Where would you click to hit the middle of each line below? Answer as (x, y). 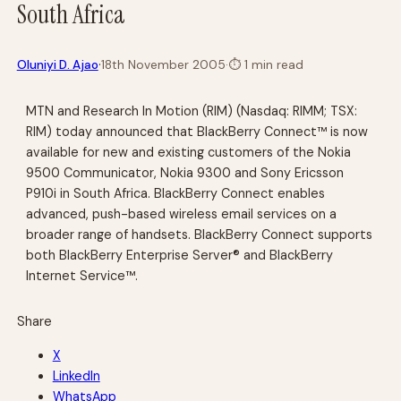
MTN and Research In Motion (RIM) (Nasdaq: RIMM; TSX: (192, 111)
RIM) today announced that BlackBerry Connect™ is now (197, 131)
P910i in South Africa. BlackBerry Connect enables (176, 193)
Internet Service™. (82, 275)
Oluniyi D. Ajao (57, 64)
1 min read (272, 64)
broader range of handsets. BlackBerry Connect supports (200, 234)
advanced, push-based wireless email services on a (182, 213)
